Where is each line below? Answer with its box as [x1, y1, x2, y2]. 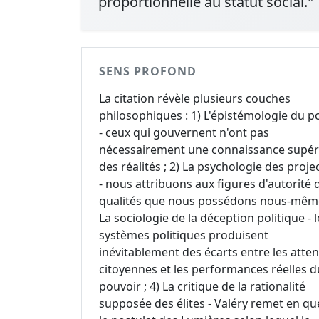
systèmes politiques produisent [99, 227, 268, 243]
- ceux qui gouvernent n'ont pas [99, 125, 269, 140]
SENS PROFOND [99, 63, 197, 79]
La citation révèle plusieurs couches [99, 90, 291, 106]
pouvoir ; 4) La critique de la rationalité [99, 278, 305, 294]
